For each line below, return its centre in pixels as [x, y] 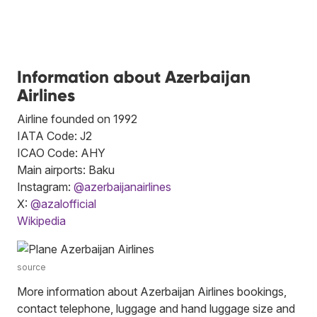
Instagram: [45, 186]
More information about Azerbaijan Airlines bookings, [152, 291]
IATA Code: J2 [54, 136]
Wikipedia [41, 220]
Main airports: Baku [66, 169]
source [31, 267]
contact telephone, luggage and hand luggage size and [156, 308]
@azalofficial [63, 203]
